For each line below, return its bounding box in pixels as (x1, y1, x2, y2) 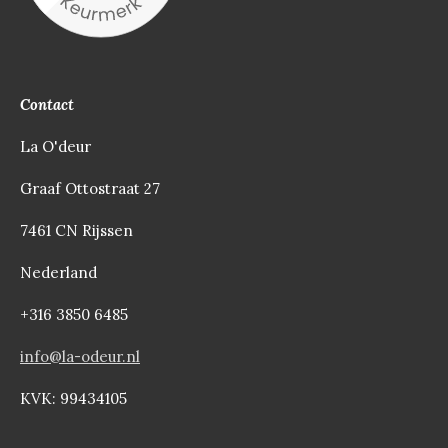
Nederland (20, 263, 97, 282)
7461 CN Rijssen (20, 221, 133, 240)
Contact (20, 95, 74, 114)
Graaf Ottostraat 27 (20, 179, 160, 198)
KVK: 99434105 (20, 389, 127, 408)
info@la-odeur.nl (20, 347, 140, 366)
